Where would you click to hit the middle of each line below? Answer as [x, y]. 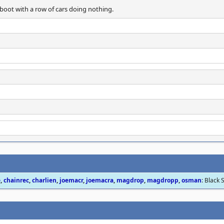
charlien [44, 180]
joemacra [100, 180]
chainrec [16, 180]
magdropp [163, 180]
